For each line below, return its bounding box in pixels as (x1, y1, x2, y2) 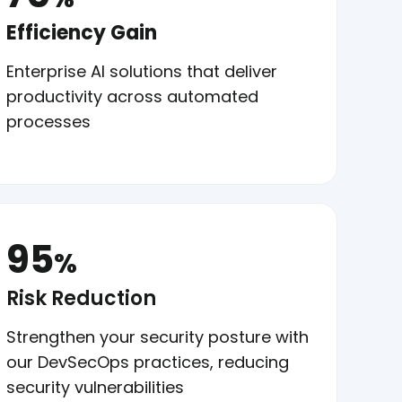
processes (6, 109, 91, 133)
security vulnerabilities (6, 375, 184, 398)
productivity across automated (6, 84, 258, 108)
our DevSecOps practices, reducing (6, 350, 289, 373)
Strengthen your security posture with (6, 325, 309, 348)
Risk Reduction (6, 284, 156, 312)
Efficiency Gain (6, 18, 157, 47)
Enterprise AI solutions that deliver (6, 59, 277, 83)
